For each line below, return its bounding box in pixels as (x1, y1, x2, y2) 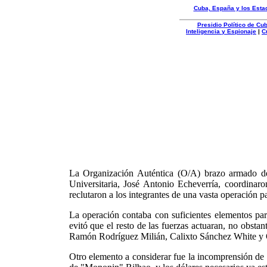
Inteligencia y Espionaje (186, 28, 256, 35)
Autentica (32, 60, 55, 67)
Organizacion (32, 54, 63, 60)
